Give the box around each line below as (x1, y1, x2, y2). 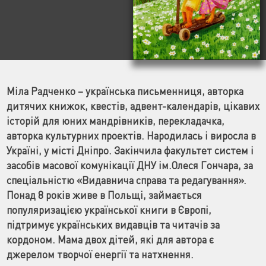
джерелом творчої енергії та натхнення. (6, 248, 194, 261)
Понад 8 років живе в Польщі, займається (6, 188, 202, 201)
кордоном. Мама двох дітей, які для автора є (6, 233, 214, 246)
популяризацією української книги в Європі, (6, 203, 211, 216)
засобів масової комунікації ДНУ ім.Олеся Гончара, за (6, 159, 253, 172)
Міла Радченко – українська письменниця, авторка (6, 84, 243, 97)
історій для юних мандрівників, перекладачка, (6, 114, 224, 127)
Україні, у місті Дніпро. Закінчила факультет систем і (6, 144, 254, 157)
